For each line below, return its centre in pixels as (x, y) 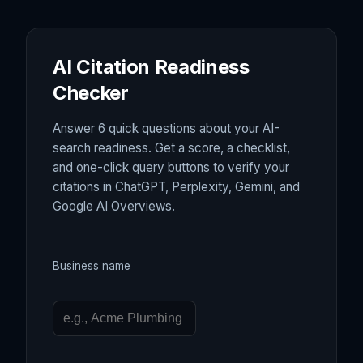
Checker (91, 93)
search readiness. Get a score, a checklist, (171, 148)
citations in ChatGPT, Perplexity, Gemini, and (176, 187)
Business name (92, 266)
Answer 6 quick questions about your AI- (166, 129)
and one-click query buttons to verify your (171, 168)
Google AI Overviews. (114, 207)
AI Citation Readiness (151, 67)
